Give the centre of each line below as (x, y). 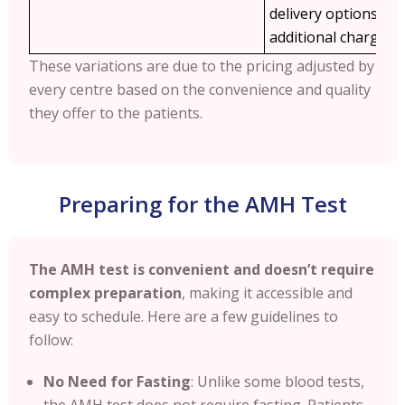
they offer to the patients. (116, 113)
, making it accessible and (267, 292)
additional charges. (333, 37)
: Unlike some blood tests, (278, 381)
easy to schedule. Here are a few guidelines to (184, 316)
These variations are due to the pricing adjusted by (202, 66)
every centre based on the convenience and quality (200, 89)
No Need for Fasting (117, 381)
